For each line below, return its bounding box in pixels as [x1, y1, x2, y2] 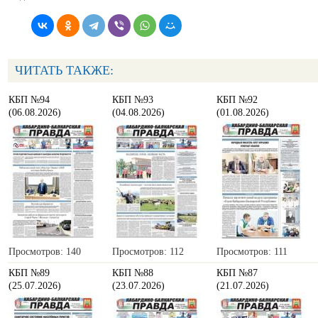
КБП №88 [112, 268, 153, 279]
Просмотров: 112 [112, 246, 184, 258]
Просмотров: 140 [9, 246, 81, 258]
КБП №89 [9, 268, 50, 279]
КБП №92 [216, 94, 258, 106]
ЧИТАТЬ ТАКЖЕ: [15, 63, 114, 78]
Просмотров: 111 [216, 246, 287, 258]
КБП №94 [9, 94, 50, 106]
